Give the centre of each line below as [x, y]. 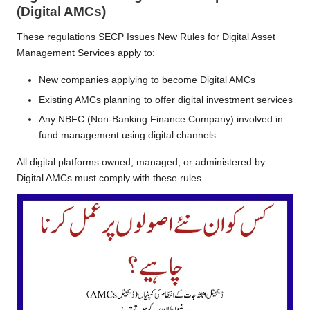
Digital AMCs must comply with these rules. [110, 178]
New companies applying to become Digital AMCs [147, 80]
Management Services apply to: [86, 53]
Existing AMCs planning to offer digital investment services [166, 100]
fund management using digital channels [127, 135]
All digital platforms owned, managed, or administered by [141, 162]
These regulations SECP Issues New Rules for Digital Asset [146, 37]
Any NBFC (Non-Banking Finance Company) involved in [161, 119]
